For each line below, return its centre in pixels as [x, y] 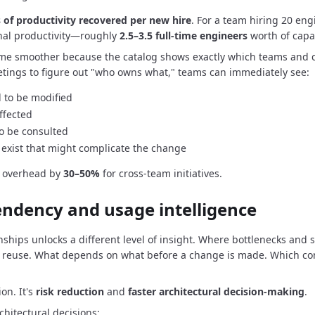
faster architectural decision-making [216, 291]
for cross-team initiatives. [161, 173]
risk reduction [70, 291]
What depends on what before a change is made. [151, 255]
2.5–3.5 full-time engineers [184, 36]
